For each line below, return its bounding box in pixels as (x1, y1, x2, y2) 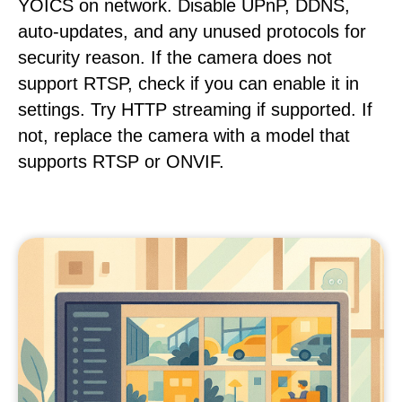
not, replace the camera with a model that (18, 126, 350, 145)
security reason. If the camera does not (18, 48, 332, 67)
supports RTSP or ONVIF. (18, 152, 224, 171)
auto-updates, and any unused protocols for (18, 22, 366, 41)
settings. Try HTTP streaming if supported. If (18, 100, 372, 119)
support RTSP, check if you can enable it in (18, 74, 359, 93)
